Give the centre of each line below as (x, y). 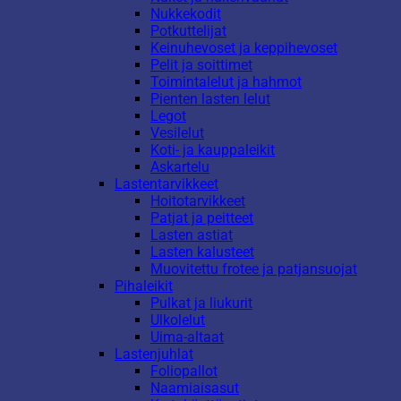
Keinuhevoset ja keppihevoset (244, 48)
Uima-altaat (187, 337)
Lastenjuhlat (154, 354)
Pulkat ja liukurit (201, 303)
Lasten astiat (192, 235)
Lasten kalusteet (202, 252)
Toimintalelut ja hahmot (226, 82)
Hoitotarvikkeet (198, 201)
